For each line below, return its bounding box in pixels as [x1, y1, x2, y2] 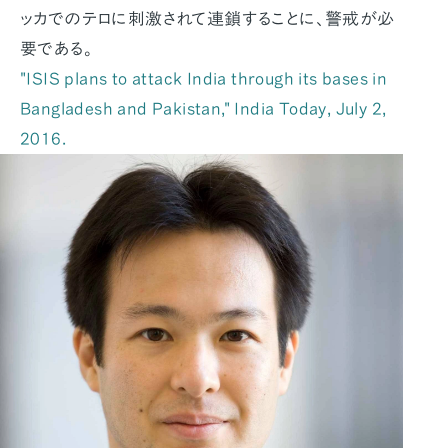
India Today [234, 100, 327, 118]
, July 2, [326, 100, 387, 118]
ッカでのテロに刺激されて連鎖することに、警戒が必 [20, 10, 395, 28]
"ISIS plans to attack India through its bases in [20, 70, 388, 88]
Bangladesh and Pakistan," [20, 100, 235, 118]
